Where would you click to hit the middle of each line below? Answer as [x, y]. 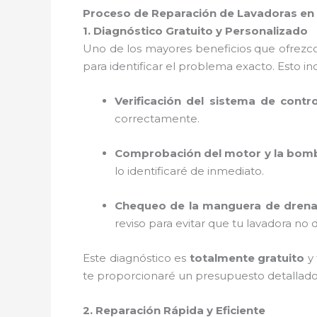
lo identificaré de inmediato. [189, 171]
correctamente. [157, 118]
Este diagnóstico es [136, 258]
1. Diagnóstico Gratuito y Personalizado [195, 30]
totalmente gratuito [247, 258]
